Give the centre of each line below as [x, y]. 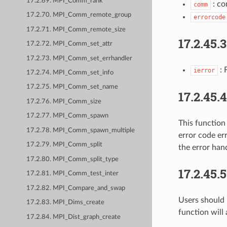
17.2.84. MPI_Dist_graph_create [74, 217]
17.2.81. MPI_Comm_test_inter [73, 174]
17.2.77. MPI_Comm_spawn [68, 116]
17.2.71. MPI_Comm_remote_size [76, 29]
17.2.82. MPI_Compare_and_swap [76, 188]
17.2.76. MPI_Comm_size [64, 101]
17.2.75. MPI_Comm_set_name [72, 87]
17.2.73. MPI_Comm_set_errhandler [80, 58]
